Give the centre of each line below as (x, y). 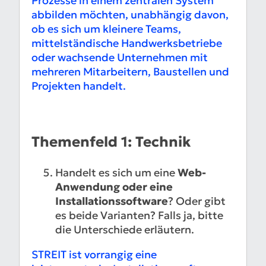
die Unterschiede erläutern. (125, 230)
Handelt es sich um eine (116, 173)
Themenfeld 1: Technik (111, 142)
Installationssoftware (112, 201)
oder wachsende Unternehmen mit (120, 58)
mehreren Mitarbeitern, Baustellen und (130, 72)
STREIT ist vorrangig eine (94, 255)
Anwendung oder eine (114, 187)
